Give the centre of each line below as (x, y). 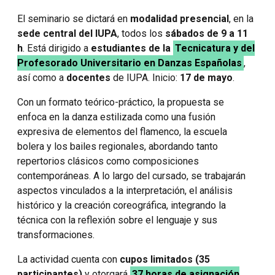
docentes (88, 78)
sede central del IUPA (67, 34)
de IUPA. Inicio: (145, 78)
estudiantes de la (132, 48)
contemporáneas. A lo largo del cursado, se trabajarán (131, 176)
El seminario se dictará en (74, 19)
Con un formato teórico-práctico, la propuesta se (121, 103)
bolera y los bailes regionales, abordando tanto (118, 147)
